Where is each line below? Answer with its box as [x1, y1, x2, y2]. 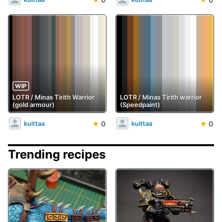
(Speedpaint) [120, 101, 160, 109]
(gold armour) [12, 101, 55, 109]
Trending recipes [8, 147, 106, 162]
